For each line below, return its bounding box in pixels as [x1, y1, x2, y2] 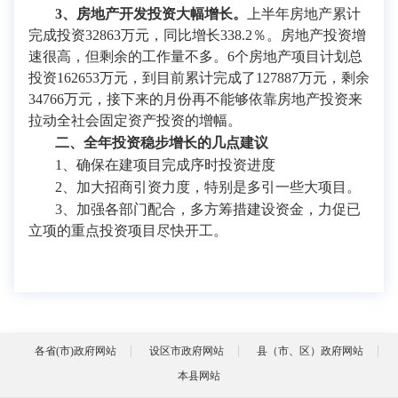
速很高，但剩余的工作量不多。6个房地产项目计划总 [28, 49, 362, 64]
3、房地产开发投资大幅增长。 [55, 6, 247, 21]
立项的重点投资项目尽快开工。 [28, 223, 227, 238]
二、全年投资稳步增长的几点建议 [55, 135, 268, 150]
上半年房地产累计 [247, 6, 361, 21]
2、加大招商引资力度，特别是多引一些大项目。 [55, 179, 361, 195]
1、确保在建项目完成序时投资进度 [55, 157, 275, 172]
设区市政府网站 [149, 345, 224, 357]
